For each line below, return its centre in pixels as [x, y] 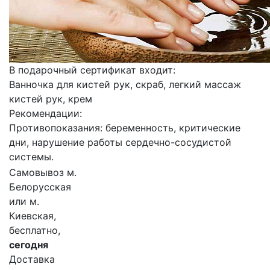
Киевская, [33, 216]
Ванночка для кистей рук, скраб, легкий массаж [125, 84]
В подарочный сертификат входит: [92, 70]
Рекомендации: [46, 113]
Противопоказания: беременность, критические [125, 128]
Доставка [32, 259]
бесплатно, [35, 230]
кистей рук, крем [51, 99]
